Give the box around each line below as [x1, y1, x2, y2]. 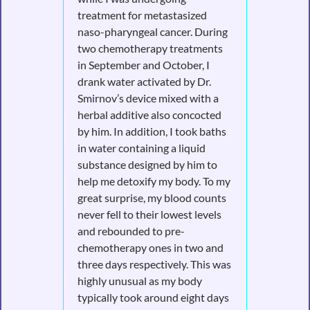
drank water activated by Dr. [77, 74, 211, 88]
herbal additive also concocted [77, 107, 221, 121]
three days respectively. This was [77, 257, 231, 271]
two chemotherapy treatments [77, 41, 223, 55]
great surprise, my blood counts [77, 190, 226, 204]
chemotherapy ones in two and [77, 240, 224, 254]
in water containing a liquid [77, 140, 206, 154]
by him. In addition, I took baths [77, 124, 226, 138]
